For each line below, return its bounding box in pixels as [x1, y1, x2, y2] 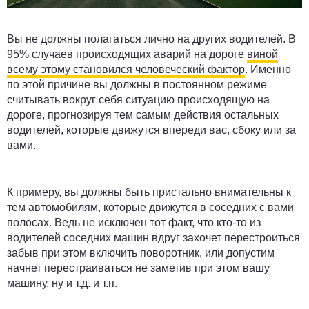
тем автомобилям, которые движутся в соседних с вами [7, 201, 294, 213]
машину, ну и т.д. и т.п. [7, 277, 117, 289]
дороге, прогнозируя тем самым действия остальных [7, 108, 279, 121]
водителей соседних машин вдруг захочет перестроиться [7, 231, 300, 243]
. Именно [245, 63, 291, 75]
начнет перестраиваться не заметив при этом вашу [7, 261, 270, 274]
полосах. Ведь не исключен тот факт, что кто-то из [7, 216, 261, 228]
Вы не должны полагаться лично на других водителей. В [7, 32, 296, 45]
